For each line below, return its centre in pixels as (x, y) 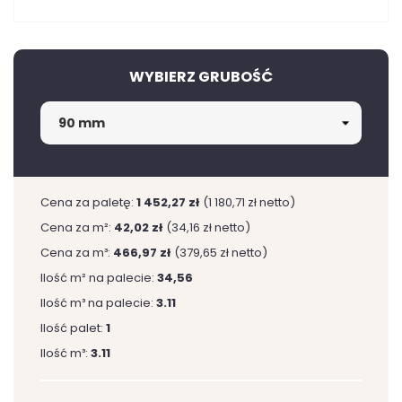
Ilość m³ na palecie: (98, 303)
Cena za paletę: (88, 202)
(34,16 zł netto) (208, 227)
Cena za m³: (77, 253)
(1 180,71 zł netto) (249, 202)
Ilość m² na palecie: (99, 278)
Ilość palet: (73, 328)
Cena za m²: (77, 227)
